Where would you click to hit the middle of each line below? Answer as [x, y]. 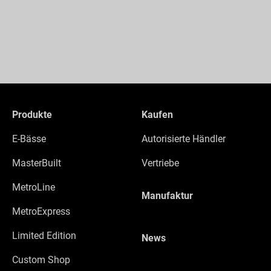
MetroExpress [41, 211]
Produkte [32, 115]
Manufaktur [167, 196]
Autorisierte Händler [184, 139]
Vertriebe [160, 163]
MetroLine [34, 187]
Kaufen [157, 115]
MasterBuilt [37, 163]
